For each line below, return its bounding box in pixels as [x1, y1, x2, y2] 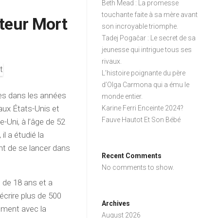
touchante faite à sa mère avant [102, 11, 198, 18]
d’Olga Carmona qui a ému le [102, 81, 190, 89]
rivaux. [102, 57, 122, 65]
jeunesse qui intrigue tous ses [102, 46, 192, 54]
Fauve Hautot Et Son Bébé [102, 116, 181, 124]
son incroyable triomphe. [102, 22, 179, 30]
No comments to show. [102, 163, 175, 171]
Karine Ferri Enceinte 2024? [102, 104, 184, 112]
